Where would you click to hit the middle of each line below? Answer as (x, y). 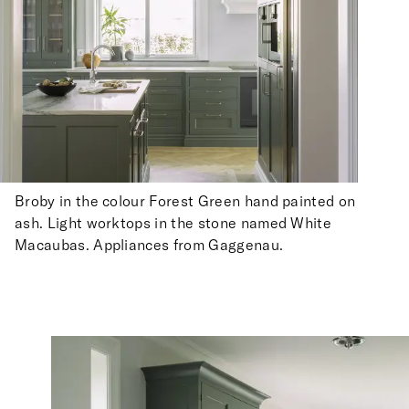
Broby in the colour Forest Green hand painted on (185, 200)
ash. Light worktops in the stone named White (173, 222)
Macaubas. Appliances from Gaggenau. (149, 244)
